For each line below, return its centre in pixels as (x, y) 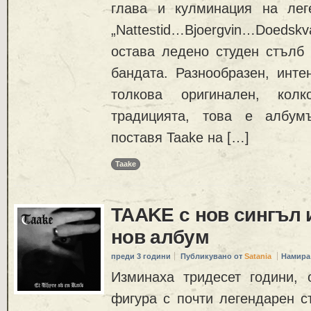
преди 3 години (141, 257)
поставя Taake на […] (180, 137)
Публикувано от (212, 257)
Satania (258, 257)
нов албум (160, 237)
